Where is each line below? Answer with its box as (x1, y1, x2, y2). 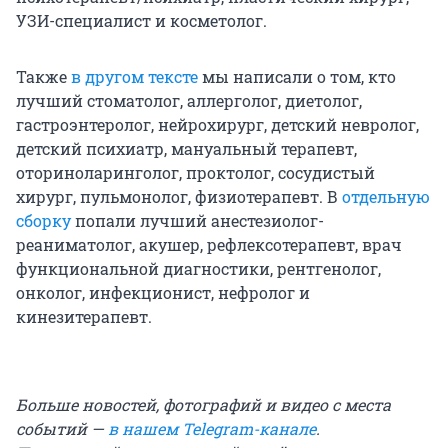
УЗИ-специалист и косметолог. (16, 10, 267, 32)
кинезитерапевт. (16, 306, 152, 328)
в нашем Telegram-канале (108, 418, 316, 440)
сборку (16, 210, 71, 232)
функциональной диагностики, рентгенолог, (16, 258, 381, 280)
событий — (16, 418, 108, 440)
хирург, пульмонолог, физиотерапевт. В (16, 186, 342, 208)
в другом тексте (71, 66, 198, 88)
